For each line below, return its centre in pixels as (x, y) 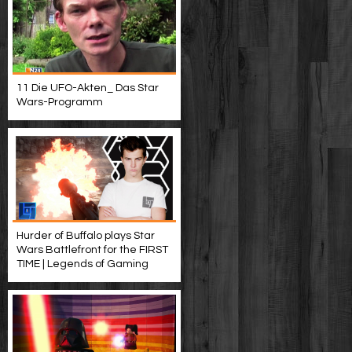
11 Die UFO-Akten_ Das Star (88, 88)
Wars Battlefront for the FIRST (92, 250)
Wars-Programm (60, 102)
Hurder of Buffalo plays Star (86, 236)
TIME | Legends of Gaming (82, 264)
